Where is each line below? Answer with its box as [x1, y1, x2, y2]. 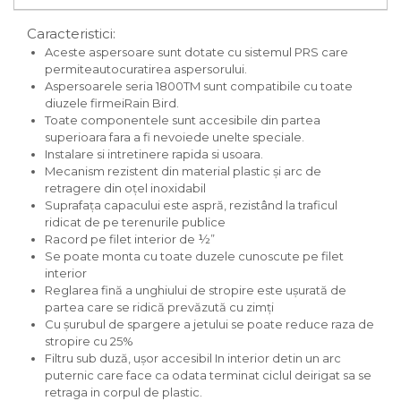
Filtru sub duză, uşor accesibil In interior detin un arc [45, 351, 341, 365]
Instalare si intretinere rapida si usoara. [45, 147, 263, 161]
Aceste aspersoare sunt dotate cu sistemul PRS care [45, 45, 348, 59]
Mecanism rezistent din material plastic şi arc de [45, 164, 321, 178]
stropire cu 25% [45, 334, 133, 348]
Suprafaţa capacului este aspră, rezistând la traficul [45, 198, 337, 212]
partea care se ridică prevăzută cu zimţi [45, 300, 274, 314]
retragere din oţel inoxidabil [45, 181, 206, 195]
